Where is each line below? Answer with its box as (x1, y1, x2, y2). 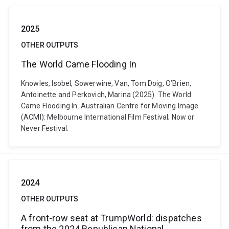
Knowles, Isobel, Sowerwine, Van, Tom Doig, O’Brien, (21, 79, 192, 87)
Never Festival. (21, 124, 69, 132)
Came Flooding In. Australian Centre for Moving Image (21, 102, 199, 110)
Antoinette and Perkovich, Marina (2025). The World (21, 90, 192, 99)
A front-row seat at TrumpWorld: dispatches (21, 213, 202, 223)
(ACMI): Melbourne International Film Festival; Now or (21, 113, 195, 121)
